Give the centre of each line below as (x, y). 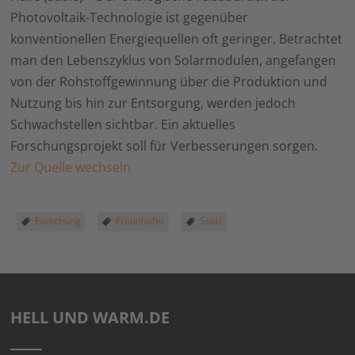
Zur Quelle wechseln (71, 167)
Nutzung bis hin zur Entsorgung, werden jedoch (153, 103)
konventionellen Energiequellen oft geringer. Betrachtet (177, 39)
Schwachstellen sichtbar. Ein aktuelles (123, 124)
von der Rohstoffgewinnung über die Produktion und (169, 82)
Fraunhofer (141, 221)
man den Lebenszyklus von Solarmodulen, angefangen (174, 60)
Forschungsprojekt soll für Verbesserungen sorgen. (164, 146)
